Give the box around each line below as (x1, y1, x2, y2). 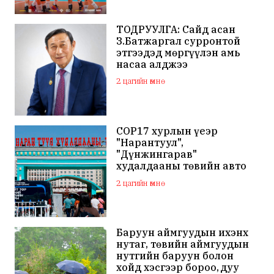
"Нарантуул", (116, 136, 184, 149)
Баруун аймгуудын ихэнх (116, 226, 249, 239)
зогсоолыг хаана (116, 171, 204, 183)
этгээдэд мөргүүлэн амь (116, 46, 240, 59)
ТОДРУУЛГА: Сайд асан (116, 23, 236, 35)
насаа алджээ (116, 57, 188, 70)
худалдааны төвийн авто (116, 159, 247, 172)
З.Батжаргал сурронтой (116, 34, 241, 47)
